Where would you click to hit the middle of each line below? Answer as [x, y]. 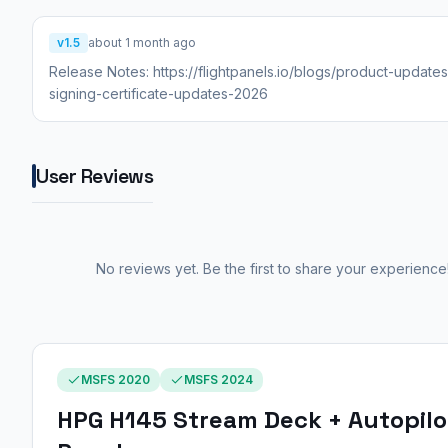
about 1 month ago [142, 43]
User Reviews [94, 176]
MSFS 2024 [218, 380]
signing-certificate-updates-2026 [158, 94]
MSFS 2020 [115, 380]
